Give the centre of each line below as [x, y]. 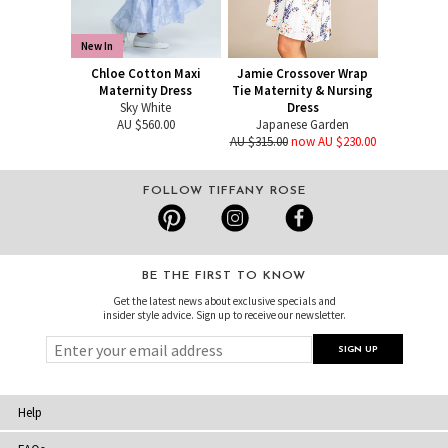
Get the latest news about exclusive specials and [224, 301]
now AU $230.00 [333, 142]
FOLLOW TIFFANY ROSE [224, 191]
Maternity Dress [145, 91]
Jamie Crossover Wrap [302, 74]
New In [96, 46]
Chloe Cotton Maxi [145, 74]
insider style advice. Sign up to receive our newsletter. [224, 315]
